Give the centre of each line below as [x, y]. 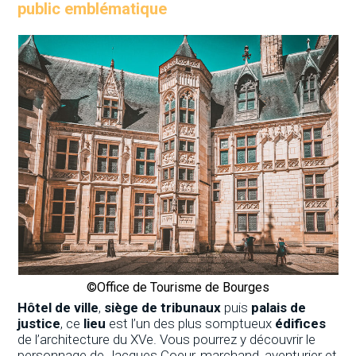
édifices [301, 323]
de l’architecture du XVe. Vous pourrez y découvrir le [167, 339]
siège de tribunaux [163, 307]
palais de [279, 307]
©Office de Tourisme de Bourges [178, 287]
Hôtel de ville [58, 307]
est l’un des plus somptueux [191, 323]
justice [39, 323]
